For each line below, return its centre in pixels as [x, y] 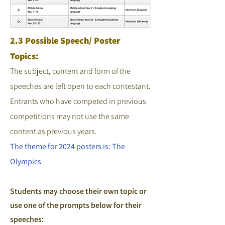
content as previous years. [53, 131]
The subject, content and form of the [70, 71]
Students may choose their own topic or [78, 191]
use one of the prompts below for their [76, 205]
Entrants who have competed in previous [78, 101]
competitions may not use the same [70, 116]
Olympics [26, 161]
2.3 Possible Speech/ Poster [65, 40]
